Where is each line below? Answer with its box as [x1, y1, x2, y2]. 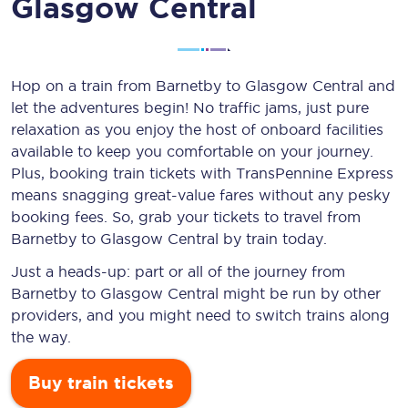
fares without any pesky [215, 187, 390, 203]
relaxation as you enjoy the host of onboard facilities [11, 121, 383, 138]
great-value [134, 187, 215, 203]
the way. [11, 329, 71, 345]
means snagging [11, 187, 134, 203]
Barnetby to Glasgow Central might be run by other [11, 285, 381, 301]
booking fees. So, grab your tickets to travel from [11, 209, 361, 225]
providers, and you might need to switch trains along [11, 307, 390, 323]
